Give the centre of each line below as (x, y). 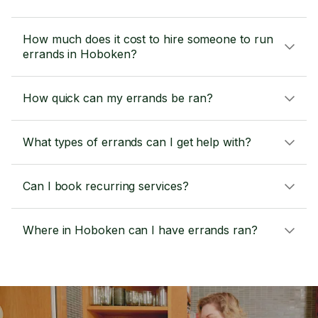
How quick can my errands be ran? (118, 98)
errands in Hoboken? (80, 54)
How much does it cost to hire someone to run (148, 39)
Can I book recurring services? (106, 186)
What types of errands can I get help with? (137, 142)
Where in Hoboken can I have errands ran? (140, 230)
